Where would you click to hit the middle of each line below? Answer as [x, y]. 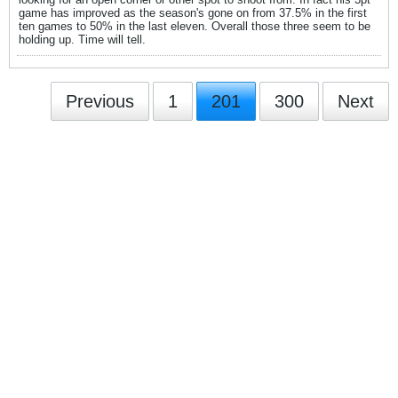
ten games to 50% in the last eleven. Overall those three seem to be [195, 26]
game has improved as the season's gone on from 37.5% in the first [193, 13]
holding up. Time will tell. [82, 40]
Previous [100, 101]
